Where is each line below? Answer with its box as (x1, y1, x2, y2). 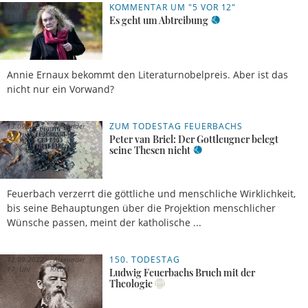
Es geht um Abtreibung (109, 13, 209, 27)
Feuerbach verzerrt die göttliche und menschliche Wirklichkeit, (7, 186, 296, 200)
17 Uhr (7, 263, 31, 274)
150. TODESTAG (109, 253, 180, 265)
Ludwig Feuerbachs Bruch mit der (109, 265, 256, 279)
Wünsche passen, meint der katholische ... (7, 215, 201, 229)
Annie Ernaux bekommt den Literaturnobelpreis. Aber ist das (7, 67, 288, 81)
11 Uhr (7, 11, 31, 21)
